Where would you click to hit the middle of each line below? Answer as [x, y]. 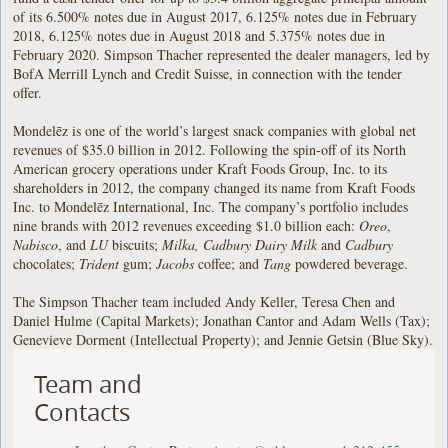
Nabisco [36, 244]
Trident [99, 263]
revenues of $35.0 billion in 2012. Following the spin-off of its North [210, 149]
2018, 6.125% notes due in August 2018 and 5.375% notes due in [199, 35]
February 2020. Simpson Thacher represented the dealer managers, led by [222, 54]
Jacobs [175, 263]
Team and [88, 383]
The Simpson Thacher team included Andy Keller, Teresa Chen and [204, 301]
